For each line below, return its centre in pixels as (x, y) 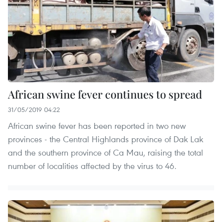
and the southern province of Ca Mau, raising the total (106, 152)
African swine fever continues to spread (105, 94)
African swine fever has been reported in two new (97, 126)
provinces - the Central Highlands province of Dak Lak (106, 139)
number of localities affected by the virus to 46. (92, 166)
